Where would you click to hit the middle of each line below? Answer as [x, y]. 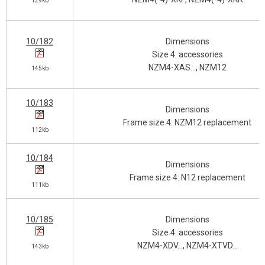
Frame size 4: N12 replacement [187, 177]
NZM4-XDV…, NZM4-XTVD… [187, 245]
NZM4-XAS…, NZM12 [187, 67]
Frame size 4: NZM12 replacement [187, 122]
